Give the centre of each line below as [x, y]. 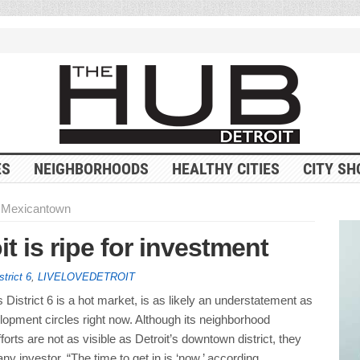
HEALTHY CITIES [225, 168]
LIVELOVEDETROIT [86, 276]
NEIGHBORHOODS [91, 168]
